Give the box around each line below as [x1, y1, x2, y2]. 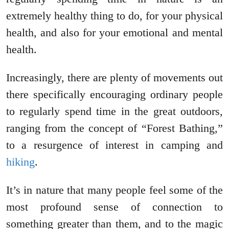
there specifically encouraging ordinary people [6, 88, 223, 101]
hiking [6, 155, 35, 169]
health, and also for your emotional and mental [6, 26, 223, 39]
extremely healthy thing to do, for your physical [6, 9, 223, 22]
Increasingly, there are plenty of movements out [6, 71, 223, 84]
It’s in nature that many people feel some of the [6, 184, 223, 197]
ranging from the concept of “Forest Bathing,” [6, 122, 223, 135]
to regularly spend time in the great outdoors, [6, 105, 223, 118]
